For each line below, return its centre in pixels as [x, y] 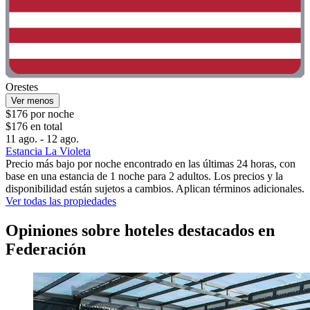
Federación [46, 249]
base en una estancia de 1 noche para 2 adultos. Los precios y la [144, 176]
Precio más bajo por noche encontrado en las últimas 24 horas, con [151, 164]
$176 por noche [40, 114]
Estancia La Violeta [48, 152]
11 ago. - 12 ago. [42, 139]
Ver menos [33, 101]
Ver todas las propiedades [61, 201]
